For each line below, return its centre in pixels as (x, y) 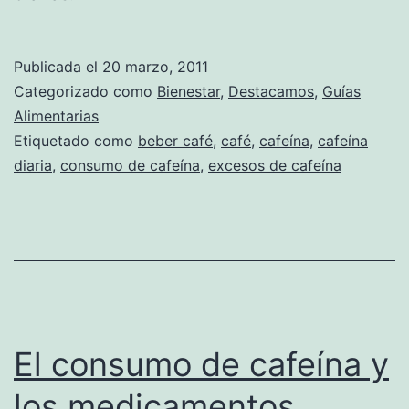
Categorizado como (85, 91)
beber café (175, 140)
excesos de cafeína (275, 165)
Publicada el (58, 66)
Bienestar (189, 91)
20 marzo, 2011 (155, 66)
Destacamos (271, 91)
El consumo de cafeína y (201, 364)
